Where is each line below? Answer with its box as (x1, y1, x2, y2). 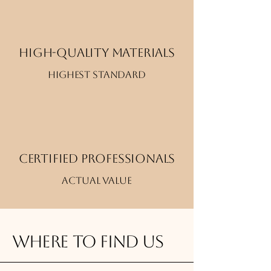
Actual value (62, 175, 132, 186)
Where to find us (12, 232, 163, 251)
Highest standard (48, 69, 146, 80)
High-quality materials (19, 45, 175, 60)
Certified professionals (18, 151, 175, 166)
